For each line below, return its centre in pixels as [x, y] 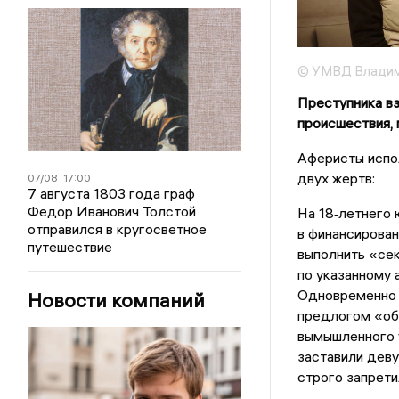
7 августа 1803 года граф [112, 193]
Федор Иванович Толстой [112, 211]
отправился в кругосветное [118, 229]
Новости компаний [117, 300]
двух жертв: [336, 179]
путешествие [70, 247]
